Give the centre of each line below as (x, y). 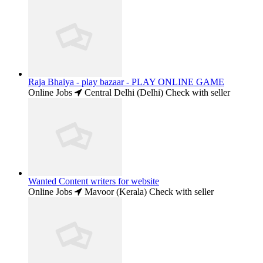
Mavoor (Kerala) (114, 192)
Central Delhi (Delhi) (123, 93)
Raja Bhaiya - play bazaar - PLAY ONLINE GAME (126, 82)
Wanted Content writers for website (94, 181)
